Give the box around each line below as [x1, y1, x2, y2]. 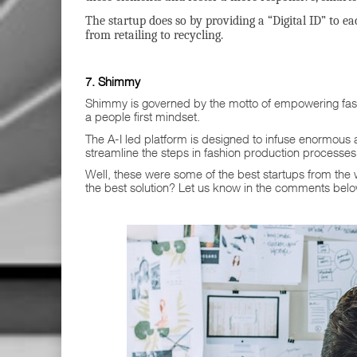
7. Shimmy [85, 73, 140, 88]
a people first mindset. [85, 109, 200, 124]
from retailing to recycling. [85, 27, 226, 42]
